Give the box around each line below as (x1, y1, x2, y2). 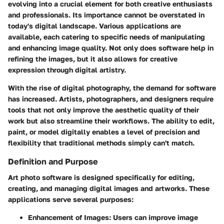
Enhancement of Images (28, 213, 109, 222)
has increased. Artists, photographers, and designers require (8, 94, 213, 103)
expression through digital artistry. (8, 65, 126, 74)
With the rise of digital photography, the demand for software (8, 83, 216, 92)
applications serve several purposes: (8, 195, 133, 204)
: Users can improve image (109, 213, 198, 222)
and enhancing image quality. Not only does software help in (8, 43, 213, 52)
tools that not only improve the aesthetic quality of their (8, 105, 199, 114)
